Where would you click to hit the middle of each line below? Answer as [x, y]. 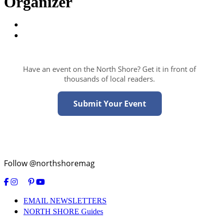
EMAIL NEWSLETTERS [65, 201]
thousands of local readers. [109, 79]
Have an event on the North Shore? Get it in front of [109, 69]
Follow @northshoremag [49, 164]
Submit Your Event [109, 104]
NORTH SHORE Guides [63, 212]
